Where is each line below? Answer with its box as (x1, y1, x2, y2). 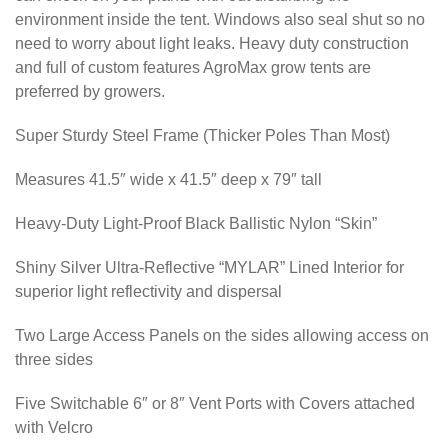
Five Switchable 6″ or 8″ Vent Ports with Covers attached (15, 394, 415, 412)
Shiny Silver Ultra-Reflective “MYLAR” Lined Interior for (15, 258, 404, 276)
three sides (15, 350, 93, 368)
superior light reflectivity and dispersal (15, 282, 282, 300)
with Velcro (15, 418, 93, 436)
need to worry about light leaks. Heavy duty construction (15, 34, 409, 52)
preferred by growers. (15, 82, 165, 100)
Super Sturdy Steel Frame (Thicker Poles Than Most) (15, 126, 390, 144)
